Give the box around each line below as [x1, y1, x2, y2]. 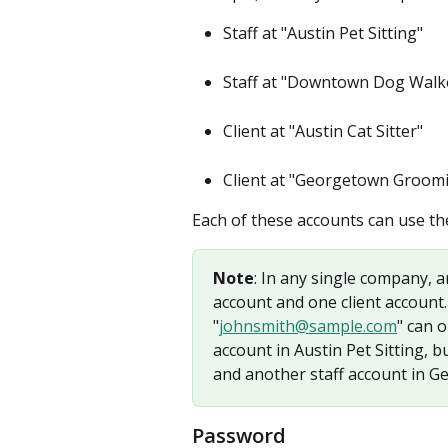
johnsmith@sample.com [219, 314, 397, 337]
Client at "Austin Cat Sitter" [223, 119, 423, 142]
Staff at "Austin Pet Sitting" [223, 22, 423, 44]
